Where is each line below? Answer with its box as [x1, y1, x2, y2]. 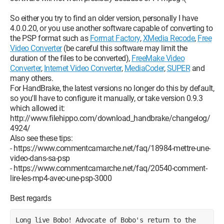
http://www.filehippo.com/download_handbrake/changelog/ [10, 113, 210, 123]
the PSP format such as [10, 33, 90, 43]
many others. [10, 73, 53, 83]
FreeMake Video [131, 53, 184, 63]
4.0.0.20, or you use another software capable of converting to [10, 23, 212, 33]
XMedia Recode [142, 33, 194, 43]
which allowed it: [10, 103, 65, 113]
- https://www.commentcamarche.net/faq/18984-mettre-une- [10, 143, 210, 153]
